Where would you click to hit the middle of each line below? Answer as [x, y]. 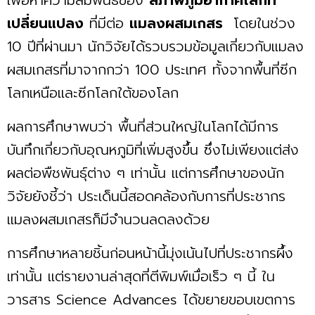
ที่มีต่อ [107, 23]
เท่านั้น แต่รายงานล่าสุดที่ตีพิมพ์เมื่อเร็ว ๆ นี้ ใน [141, 276]
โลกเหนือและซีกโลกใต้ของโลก [93, 92]
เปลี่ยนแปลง [45, 23]
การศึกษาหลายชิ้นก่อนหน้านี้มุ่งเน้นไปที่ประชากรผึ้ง [150, 253]
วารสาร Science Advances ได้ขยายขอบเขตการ [151, 299]
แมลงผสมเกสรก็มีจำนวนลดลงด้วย [108, 219]
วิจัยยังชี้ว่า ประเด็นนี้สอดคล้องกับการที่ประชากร [146, 196]
